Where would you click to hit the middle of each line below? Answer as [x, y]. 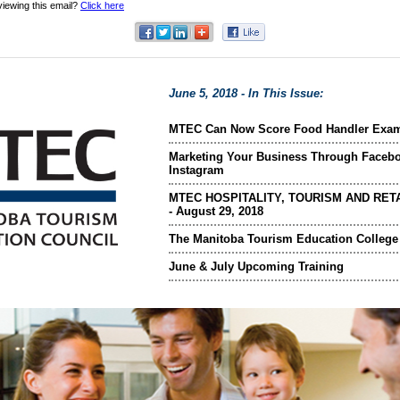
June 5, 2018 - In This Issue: [246, 93]
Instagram [196, 170]
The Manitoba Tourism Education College [283, 239]
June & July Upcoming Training [256, 267]
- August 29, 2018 [216, 211]
